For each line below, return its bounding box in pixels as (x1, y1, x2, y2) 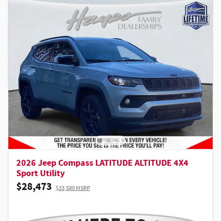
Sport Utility (16, 167, 65, 179)
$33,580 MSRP (56, 184, 90, 192)
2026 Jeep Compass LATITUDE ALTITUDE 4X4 (16, 157, 188, 169)
